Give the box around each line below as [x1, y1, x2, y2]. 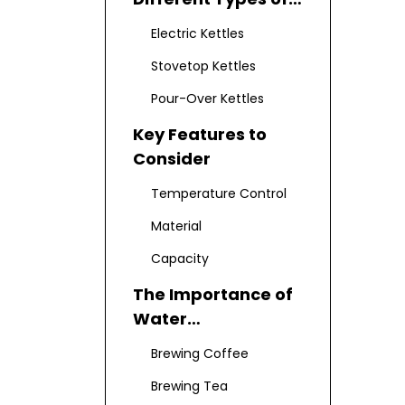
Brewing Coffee [151, 344, 249, 363]
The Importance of [133, 283, 293, 306]
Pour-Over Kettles [151, 89, 264, 108]
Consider [133, 147, 211, 170]
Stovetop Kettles [151, 57, 256, 75]
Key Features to [133, 123, 267, 146]
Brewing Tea [151, 377, 228, 395]
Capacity [151, 250, 209, 268]
